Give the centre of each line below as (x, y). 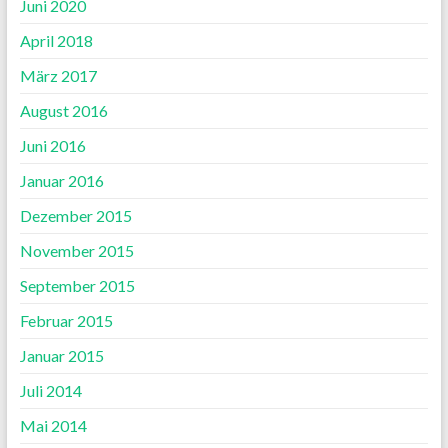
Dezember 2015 (75, 216)
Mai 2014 (53, 426)
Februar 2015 (66, 321)
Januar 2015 (61, 356)
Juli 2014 (50, 391)
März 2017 (58, 76)
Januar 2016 (61, 181)
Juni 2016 (52, 146)
